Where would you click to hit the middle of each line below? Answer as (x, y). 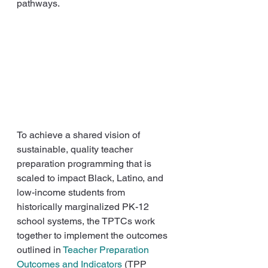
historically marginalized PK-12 (84, 206)
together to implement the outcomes (93, 235)
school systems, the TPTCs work (87, 221)
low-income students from (72, 192)
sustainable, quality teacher (76, 149)
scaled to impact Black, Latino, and (91, 178)
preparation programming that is (85, 163)
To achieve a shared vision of (80, 135)
